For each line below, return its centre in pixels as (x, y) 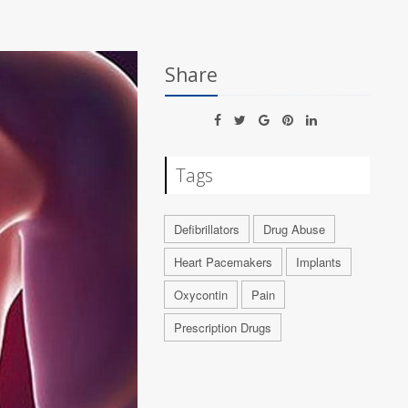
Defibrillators (207, 229)
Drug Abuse (295, 229)
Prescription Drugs (223, 327)
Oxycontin (201, 295)
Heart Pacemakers (224, 262)
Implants (319, 262)
